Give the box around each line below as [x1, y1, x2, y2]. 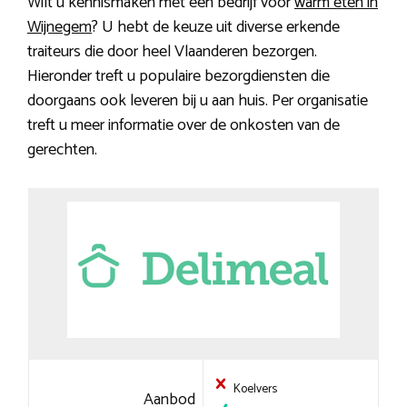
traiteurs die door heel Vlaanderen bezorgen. [27, 38, 317, 66]
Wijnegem [27, 14, 92, 42]
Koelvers [230, 379, 277, 400]
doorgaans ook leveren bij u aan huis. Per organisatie [27, 87, 368, 115]
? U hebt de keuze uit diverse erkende [92, 14, 340, 42]
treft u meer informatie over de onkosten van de [27, 112, 340, 140]
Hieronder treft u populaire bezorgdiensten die [27, 63, 330, 91]
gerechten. [27, 136, 97, 164]
